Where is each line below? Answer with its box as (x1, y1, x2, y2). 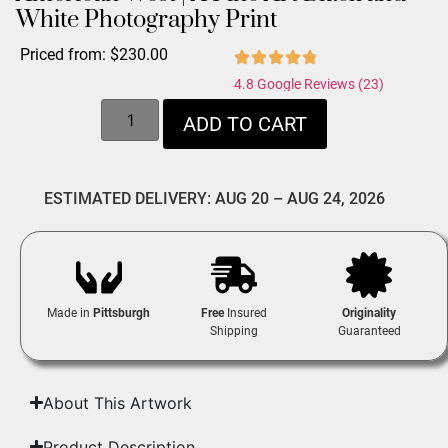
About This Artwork (43, 392, 193, 413)
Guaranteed (337, 323, 401, 338)
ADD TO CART (183, 111, 308, 136)
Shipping (209, 323, 258, 338)
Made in (47, 305, 94, 320)
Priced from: (20, 45, 110, 65)
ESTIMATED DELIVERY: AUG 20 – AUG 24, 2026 (43, 188, 385, 208)
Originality (342, 305, 397, 320)
